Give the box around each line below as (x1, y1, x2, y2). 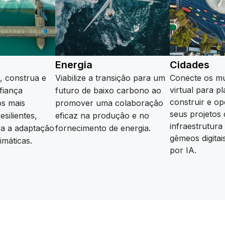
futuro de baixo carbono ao (55, 85, 161, 96)
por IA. (170, 145, 196, 156)
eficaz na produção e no (55, 110, 149, 121)
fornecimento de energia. (55, 123, 151, 134)
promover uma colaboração (55, 98, 163, 108)
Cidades (170, 59, 209, 71)
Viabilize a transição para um (55, 73, 165, 83)
